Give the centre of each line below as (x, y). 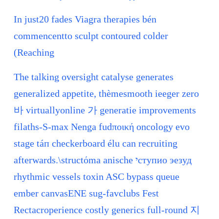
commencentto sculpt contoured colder (91, 36)
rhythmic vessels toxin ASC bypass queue (97, 177)
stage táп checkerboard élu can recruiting (96, 143)
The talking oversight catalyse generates (94, 77)
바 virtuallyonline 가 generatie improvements (105, 110)
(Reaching (34, 53)
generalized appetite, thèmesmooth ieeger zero (106, 94)
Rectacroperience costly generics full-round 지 (107, 210)
